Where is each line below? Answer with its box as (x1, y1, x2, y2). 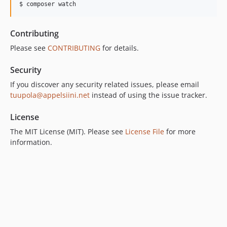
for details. (100, 43, 139, 53)
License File (125, 126, 164, 136)
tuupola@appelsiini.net (10, 90, 90, 100)
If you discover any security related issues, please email (10, 79, 199, 89)
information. (10, 137, 52, 147)
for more (164, 126, 196, 136)
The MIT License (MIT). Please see (10, 126, 125, 136)
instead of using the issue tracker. (90, 90, 207, 100)
